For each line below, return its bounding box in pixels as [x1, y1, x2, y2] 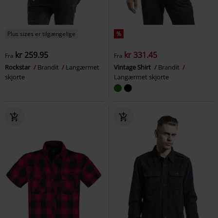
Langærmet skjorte [114, 72, 169, 81]
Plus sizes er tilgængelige [7, 29, 75, 38]
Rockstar [5, 62, 32, 72]
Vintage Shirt [114, 62, 152, 72]
